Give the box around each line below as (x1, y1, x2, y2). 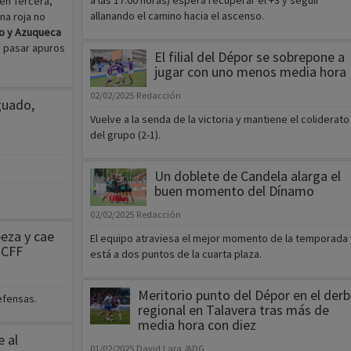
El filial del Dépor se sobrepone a (154, 48, 345, 67)
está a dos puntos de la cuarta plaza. (89, 247, 262, 262)
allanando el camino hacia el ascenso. (89, 9, 264, 24)
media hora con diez (137, 316, 256, 335)
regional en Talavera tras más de (137, 301, 329, 320)
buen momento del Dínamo (154, 182, 314, 201)
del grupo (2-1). (89, 128, 161, 143)
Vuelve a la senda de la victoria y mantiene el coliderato (89, 112, 349, 127)
